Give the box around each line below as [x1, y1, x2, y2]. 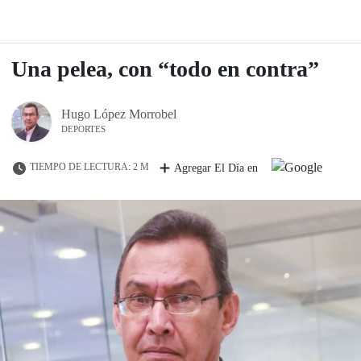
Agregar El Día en [174, 161, 258, 174]
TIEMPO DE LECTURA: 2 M [27, 161, 151, 173]
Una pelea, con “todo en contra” [11, 56, 319, 81]
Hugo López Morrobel [61, 107, 176, 121]
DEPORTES [61, 124, 106, 134]
